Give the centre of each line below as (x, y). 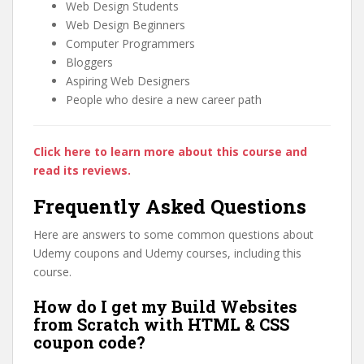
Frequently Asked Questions (170, 206)
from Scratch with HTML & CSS (161, 324)
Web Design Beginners (126, 25)
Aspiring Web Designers (128, 81)
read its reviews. (82, 170)
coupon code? (89, 342)
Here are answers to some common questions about (173, 234)
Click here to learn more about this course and (170, 152)
